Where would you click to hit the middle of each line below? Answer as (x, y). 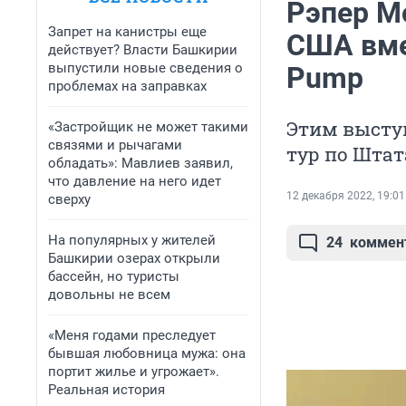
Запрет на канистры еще (127, 32)
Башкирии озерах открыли (134, 258)
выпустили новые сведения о (145, 68)
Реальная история (106, 390)
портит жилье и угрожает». (134, 372)
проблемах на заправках (127, 86)
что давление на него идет (135, 181)
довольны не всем (109, 295)
